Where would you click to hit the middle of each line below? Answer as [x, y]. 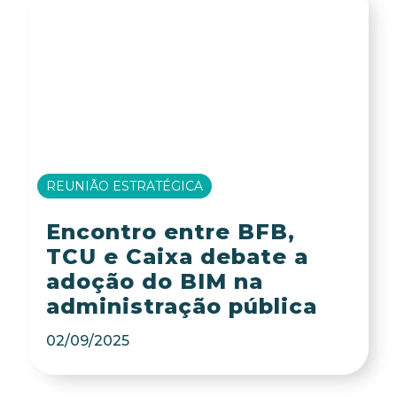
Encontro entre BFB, [170, 232]
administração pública [181, 306]
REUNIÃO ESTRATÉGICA [125, 186]
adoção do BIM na [154, 281]
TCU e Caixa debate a [177, 257]
